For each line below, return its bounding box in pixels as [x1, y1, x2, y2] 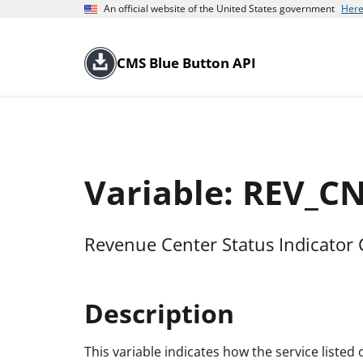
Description [84, 294, 234, 331]
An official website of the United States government [104, 2, 335, 15]
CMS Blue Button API [117, 53, 256, 72]
